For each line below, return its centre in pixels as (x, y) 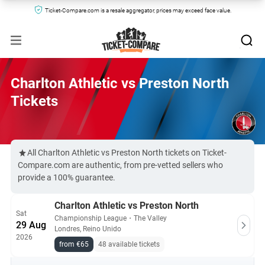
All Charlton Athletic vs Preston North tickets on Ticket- (127, 153)
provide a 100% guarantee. (67, 177)
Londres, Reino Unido (88, 229)
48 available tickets (129, 244)
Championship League (91, 218)
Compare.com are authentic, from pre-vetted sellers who (120, 165)
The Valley (150, 218)
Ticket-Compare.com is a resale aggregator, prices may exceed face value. (138, 10)
